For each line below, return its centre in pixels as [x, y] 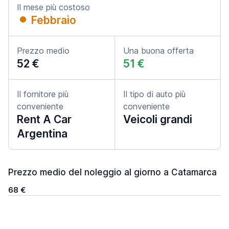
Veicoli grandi [158, 119]
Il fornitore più [43, 94]
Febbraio [54, 20]
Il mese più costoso [53, 7]
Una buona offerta [158, 51]
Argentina [42, 134]
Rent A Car [44, 119]
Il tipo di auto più [154, 94]
